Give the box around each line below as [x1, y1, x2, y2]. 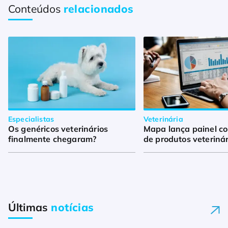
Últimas [8, 201, 51, 214]
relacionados [63, 2, 134, 16]
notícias [51, 201, 94, 214]
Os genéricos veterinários [8, 124, 108, 134]
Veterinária [144, 115, 183, 124]
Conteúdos [8, 2, 64, 16]
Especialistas [8, 115, 54, 124]
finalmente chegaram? [8, 134, 97, 145]
